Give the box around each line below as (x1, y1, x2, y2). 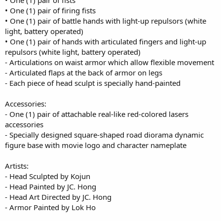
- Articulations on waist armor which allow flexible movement (5, 57, 214, 67)
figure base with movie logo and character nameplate (5, 140, 186, 150)
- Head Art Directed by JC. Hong (5, 192, 111, 202)
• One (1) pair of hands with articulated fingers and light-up (5, 37, 206, 46)
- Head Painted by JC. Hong (5, 182, 96, 191)
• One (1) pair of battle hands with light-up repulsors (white (5, 16, 206, 26)
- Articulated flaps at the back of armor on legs (5, 68, 162, 77)
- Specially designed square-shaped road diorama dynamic (5, 130, 204, 140)
